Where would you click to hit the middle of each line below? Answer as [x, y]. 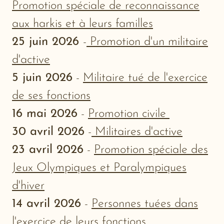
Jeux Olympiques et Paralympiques [99, 168]
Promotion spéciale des [151, 150]
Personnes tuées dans [145, 204]
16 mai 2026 [45, 114]
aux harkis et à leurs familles [82, 24]
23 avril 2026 [48, 150]
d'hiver [28, 186]
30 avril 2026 [48, 132]
